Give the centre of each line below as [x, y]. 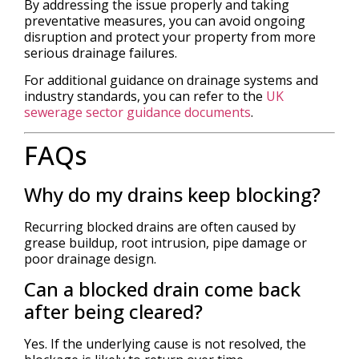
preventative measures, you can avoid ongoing [165, 21]
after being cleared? [113, 312]
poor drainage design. [90, 258]
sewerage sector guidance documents [137, 113]
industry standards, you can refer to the [145, 97]
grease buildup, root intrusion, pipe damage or [165, 242]
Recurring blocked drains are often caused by [160, 226]
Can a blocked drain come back [162, 289]
